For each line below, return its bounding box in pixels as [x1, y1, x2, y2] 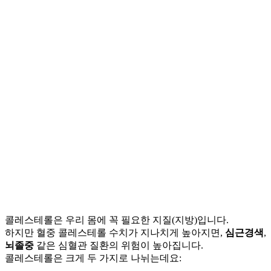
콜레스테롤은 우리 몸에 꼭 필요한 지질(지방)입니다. [5, 214, 229, 225]
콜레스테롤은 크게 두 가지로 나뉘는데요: [5, 252, 181, 263]
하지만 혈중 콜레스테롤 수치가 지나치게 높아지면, [5, 227, 225, 238]
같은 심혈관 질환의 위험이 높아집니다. [34, 240, 203, 250]
